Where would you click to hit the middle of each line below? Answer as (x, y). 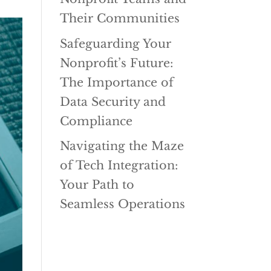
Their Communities (119, 18)
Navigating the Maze (122, 146)
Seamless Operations (122, 204)
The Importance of (116, 82)
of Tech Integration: (119, 165)
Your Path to (97, 185)
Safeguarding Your (115, 43)
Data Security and (113, 101)
